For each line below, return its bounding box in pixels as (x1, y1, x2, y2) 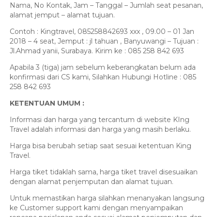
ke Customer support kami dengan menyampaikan (10, 203, 183, 213)
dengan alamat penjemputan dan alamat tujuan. (10, 177, 173, 186)
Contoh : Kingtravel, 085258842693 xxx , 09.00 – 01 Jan (10, 27, 194, 36)
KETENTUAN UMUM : (10, 99, 84, 108)
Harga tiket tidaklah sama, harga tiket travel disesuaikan (10, 168, 198, 177)
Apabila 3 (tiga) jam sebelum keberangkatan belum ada (10, 63, 196, 72)
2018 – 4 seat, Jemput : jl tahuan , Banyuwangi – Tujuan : (10, 37, 199, 46)
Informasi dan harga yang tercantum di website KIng (10, 115, 189, 124)
